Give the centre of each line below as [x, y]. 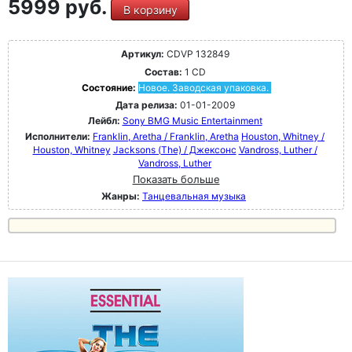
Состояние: [110, 88]
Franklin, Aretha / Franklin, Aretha [166, 137]
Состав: [163, 72]
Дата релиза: [146, 105]
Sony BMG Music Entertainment [192, 121]
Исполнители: [59, 137]
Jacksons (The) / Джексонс [174, 150]
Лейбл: [104, 121]
